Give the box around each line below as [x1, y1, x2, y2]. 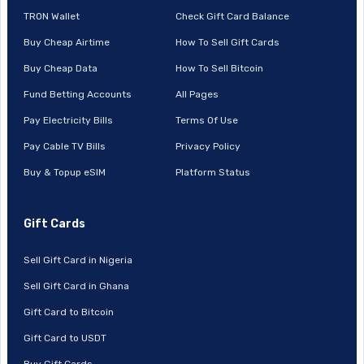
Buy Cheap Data [24, 62, 97, 74]
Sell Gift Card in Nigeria [24, 253, 132, 266]
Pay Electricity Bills [24, 114, 113, 126]
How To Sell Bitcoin [175, 62, 264, 74]
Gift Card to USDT [24, 331, 106, 344]
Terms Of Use [175, 114, 239, 126]
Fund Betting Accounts [24, 88, 132, 100]
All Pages [175, 88, 219, 100]
